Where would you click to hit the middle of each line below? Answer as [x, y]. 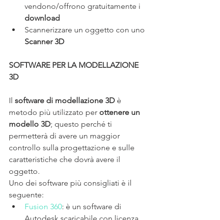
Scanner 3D [44, 41]
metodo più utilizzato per [54, 112]
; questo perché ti [82, 124]
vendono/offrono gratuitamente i [83, 6]
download [42, 18]
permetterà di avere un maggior [65, 136]
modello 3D [30, 124]
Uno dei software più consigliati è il [71, 183]
